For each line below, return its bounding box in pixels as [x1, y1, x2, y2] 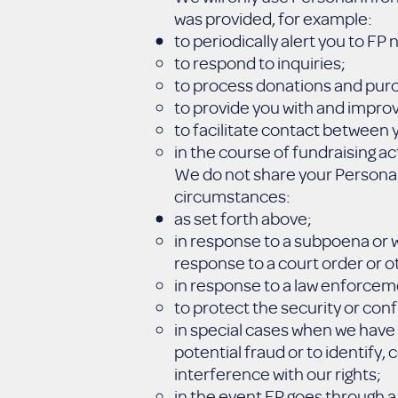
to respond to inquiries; [174, 52, 346, 74]
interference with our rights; [174, 362, 381, 385]
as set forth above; [174, 207, 312, 229]
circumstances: [174, 185, 291, 207]
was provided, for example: [174, 7, 372, 29]
